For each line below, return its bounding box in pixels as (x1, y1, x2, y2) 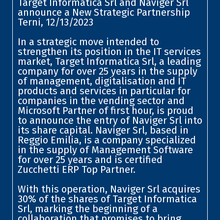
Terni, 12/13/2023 (17, 16, 93, 28)
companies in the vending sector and (17, 94, 185, 107)
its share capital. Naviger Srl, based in (17, 124, 189, 136)
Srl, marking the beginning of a (17, 202, 158, 215)
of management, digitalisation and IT (17, 75, 186, 87)
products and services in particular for (17, 84, 191, 97)
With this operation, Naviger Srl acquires (17, 183, 200, 195)
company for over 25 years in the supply (17, 65, 197, 77)
